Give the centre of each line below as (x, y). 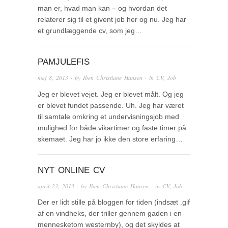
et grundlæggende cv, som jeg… (90, 31)
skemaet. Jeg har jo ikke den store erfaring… (110, 139)
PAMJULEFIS (64, 62)
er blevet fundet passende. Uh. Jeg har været (111, 105)
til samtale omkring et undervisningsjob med (108, 116)
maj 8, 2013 (53, 78)
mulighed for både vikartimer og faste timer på (112, 127)
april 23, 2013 (56, 186)
